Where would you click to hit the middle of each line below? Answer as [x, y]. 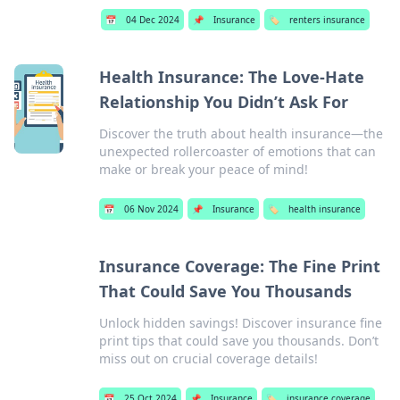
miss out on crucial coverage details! [208, 358]
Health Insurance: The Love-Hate [232, 77]
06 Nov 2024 [152, 209]
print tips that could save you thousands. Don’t [238, 341]
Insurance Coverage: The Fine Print [239, 266]
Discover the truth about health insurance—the [242, 133]
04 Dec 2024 [153, 20]
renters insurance [328, 20]
